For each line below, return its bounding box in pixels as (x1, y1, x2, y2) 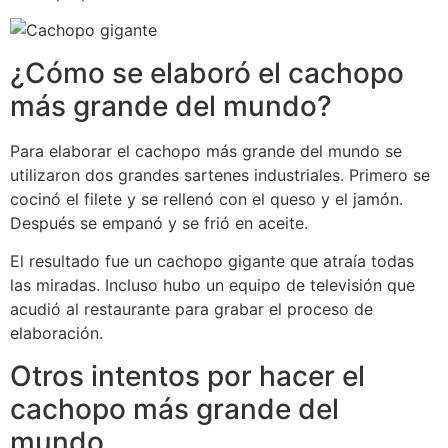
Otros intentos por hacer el (10, 358, 365, 393)
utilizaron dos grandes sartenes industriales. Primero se (10, 164, 430, 185)
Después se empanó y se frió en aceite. (10, 212, 308, 233)
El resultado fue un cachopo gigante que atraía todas (10, 251, 414, 272)
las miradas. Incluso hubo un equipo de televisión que (10, 275, 415, 296)
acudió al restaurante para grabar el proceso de (10, 299, 373, 320)
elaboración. (10, 323, 103, 344)
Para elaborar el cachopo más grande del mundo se (10, 140, 402, 161)
